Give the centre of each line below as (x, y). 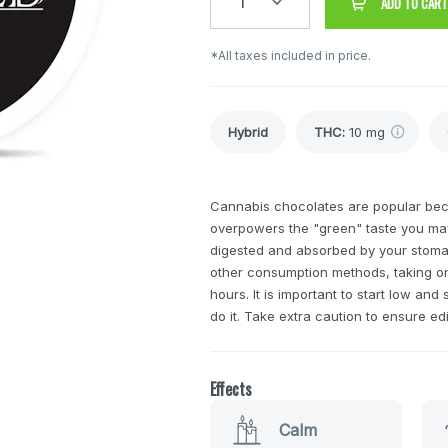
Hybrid (248, 131)
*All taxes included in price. (290, 55)
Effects (231, 388)
